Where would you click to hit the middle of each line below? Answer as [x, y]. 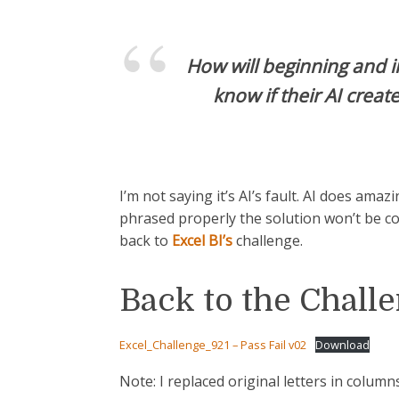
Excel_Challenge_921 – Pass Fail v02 [213, 344]
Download [342, 344]
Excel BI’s [203, 240]
